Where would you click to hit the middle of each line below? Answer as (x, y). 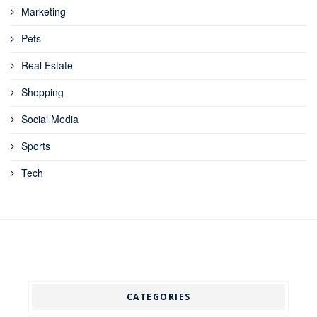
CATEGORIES (158, 296)
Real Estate (47, 65)
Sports (36, 146)
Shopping (42, 92)
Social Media (50, 119)
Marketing (44, 12)
